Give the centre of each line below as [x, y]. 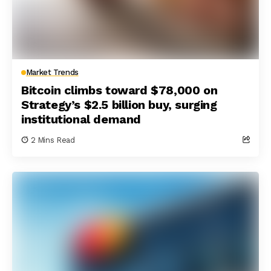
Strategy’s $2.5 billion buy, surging [119, 105]
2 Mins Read [53, 140]
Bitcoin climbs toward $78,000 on [119, 90]
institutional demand [81, 119]
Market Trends [52, 72]
